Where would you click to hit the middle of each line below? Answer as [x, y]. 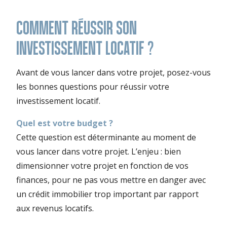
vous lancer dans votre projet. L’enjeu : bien [99, 152]
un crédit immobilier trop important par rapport [107, 194]
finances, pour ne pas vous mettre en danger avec [111, 180]
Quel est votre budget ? [65, 123]
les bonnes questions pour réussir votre [93, 87]
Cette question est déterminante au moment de [106, 138]
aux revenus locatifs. [55, 209]
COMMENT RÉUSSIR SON [77, 28]
